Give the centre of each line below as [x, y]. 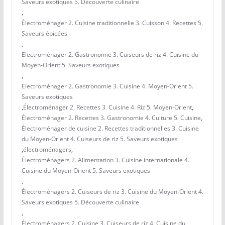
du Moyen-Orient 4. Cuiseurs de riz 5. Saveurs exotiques [99, 139]
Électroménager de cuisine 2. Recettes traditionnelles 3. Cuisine [110, 129]
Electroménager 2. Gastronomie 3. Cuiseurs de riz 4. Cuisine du [110, 55]
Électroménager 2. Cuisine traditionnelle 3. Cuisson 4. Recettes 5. [112, 23]
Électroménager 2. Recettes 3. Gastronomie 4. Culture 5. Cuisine [111, 118]
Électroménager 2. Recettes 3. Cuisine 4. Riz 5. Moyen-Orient [107, 107]
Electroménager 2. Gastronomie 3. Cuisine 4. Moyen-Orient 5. [107, 86]
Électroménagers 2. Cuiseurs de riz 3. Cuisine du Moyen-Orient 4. [112, 192]
